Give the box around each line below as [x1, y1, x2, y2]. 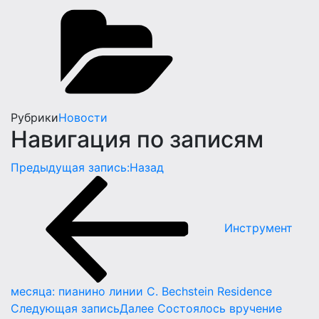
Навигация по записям [11, 125, 263, 153]
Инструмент [224, 221, 293, 236]
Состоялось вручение [157, 300, 282, 315]
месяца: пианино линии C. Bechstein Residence [11, 283, 272, 298]
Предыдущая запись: [11, 159, 130, 174]
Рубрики [11, 110, 58, 125]
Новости [58, 110, 108, 125]
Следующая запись [11, 300, 120, 315]
